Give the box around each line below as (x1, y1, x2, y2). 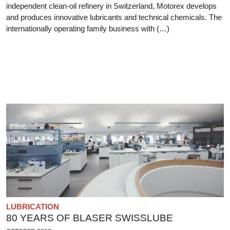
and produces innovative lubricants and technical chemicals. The (6, 12, 222, 22)
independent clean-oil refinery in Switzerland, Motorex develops (6, 1, 217, 10)
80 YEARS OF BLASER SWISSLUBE (6, 212, 173, 223)
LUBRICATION (6, 202, 59, 211)
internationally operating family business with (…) (6, 24, 169, 33)
